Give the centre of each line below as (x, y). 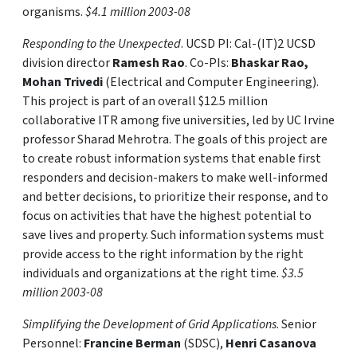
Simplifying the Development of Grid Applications (149, 324)
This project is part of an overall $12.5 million (145, 101)
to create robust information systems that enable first (172, 159)
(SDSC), (203, 343)
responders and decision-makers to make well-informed (175, 178)
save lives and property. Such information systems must (173, 235)
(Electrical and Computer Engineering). (211, 82)
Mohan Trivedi (63, 82)
